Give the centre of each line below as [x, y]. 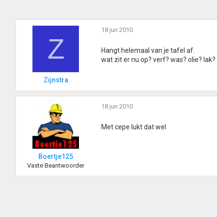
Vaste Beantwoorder [56, 166]
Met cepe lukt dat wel [134, 127]
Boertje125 [56, 157]
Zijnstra [56, 80]
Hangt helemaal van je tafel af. [148, 51]
